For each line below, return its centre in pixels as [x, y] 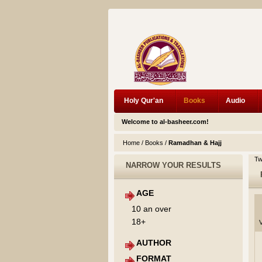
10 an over [151, 209]
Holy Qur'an [143, 101]
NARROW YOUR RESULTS [173, 165]
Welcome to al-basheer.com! [165, 122]
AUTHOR [154, 242]
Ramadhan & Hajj [195, 143]
